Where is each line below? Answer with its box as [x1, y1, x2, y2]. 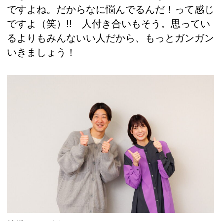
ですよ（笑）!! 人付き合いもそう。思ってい [7, 18, 210, 30]
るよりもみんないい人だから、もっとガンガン [7, 33, 214, 44]
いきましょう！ [7, 47, 76, 58]
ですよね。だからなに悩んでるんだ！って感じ [7, 4, 214, 15]
